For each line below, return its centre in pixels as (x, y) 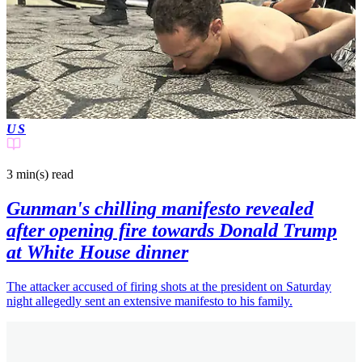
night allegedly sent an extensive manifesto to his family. (149, 301)
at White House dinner (97, 253)
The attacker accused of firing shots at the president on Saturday (169, 287)
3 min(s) (27, 175)
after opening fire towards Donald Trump (172, 231)
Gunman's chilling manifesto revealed (160, 209)
